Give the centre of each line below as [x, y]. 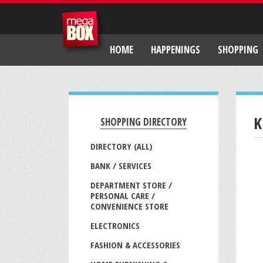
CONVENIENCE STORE [129, 206]
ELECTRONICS [115, 225]
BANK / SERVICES [121, 166]
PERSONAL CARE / [123, 195]
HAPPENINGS [176, 50]
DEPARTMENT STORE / [131, 185]
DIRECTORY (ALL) [122, 146]
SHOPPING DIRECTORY [144, 122]
